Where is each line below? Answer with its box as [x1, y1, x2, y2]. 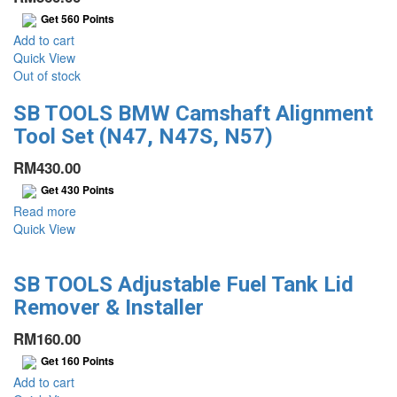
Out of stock [13, 66, 81, 84]
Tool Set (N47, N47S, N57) [13, 123, 273, 149]
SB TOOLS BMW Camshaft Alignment [13, 100, 373, 126]
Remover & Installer [13, 294, 204, 320]
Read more [13, 201, 76, 220]
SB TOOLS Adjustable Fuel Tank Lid [13, 271, 354, 297]
